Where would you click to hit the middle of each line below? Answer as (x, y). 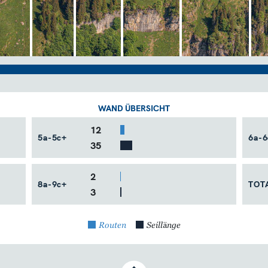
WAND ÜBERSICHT (134, 109)
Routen (112, 226)
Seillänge (163, 226)
